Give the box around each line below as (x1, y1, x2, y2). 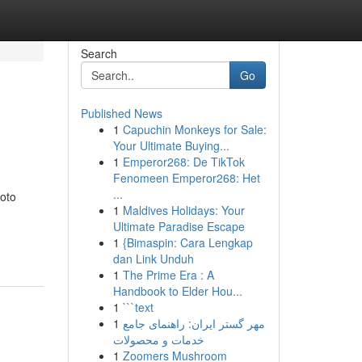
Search (80, 45, 117, 61)
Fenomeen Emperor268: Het (112, 170, 260, 186)
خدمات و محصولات (112, 331, 204, 347)
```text (122, 299, 154, 315)
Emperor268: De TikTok (122, 154, 245, 170)
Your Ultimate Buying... (112, 137, 229, 154)
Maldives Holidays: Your (122, 202, 245, 218)
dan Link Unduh (112, 250, 194, 267)
